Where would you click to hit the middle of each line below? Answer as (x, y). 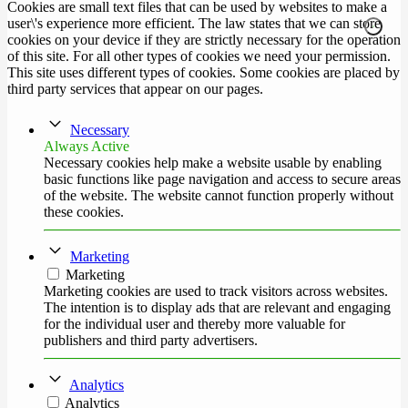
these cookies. (84, 212)
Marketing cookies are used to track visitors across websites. (216, 291)
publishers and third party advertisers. (151, 341)
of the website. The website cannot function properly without (219, 196)
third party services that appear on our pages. (135, 89)
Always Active (87, 147)
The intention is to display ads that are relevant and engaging (217, 308)
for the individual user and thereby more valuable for (194, 324)
